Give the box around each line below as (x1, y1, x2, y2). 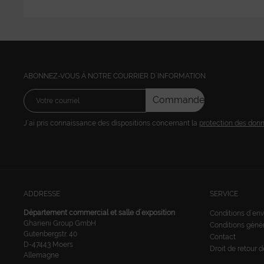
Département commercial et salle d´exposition (24, 208, 175, 217)
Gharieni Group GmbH (24, 219, 96, 227)
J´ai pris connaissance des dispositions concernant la (24, 118, 199, 127)
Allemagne (24, 250, 59, 259)
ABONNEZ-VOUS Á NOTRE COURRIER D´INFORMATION (24, 72, 206, 81)
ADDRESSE (24, 189, 60, 198)
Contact (210, 232, 236, 241)
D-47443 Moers (24, 240, 73, 249)
